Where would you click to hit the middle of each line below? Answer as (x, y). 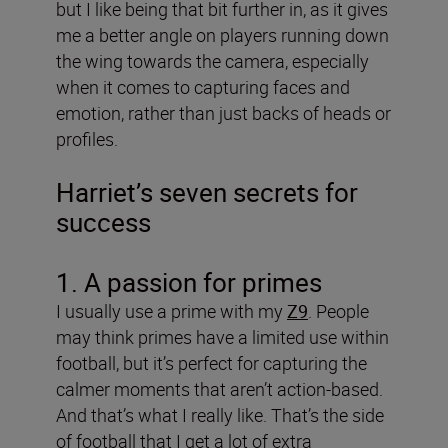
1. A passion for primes (189, 282)
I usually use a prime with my (171, 310)
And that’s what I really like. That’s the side (220, 414)
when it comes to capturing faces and (203, 86)
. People (338, 310)
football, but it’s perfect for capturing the (211, 362)
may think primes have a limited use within (222, 336)
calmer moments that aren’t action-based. (219, 388)
